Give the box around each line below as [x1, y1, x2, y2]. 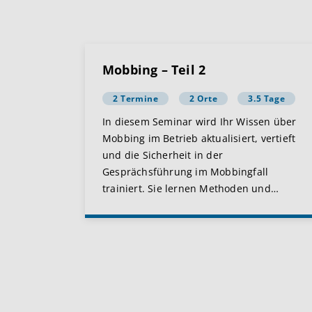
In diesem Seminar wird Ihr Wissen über [102, 115, 297, 128]
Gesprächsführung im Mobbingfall [102, 165, 269, 178]
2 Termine [113, 93, 159, 104]
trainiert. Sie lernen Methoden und [102, 182, 271, 195]
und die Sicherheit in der [102, 148, 223, 162]
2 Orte [189, 93, 218, 104]
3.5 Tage [248, 93, 286, 104]
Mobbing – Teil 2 [102, 61, 206, 78]
